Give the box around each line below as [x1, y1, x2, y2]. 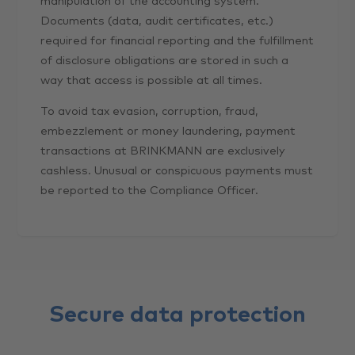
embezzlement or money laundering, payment [40, 126, 296, 138]
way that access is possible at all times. [40, 75, 263, 86]
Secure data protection [49, 303, 306, 326]
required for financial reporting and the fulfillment [40, 36, 315, 47]
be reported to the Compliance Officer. [40, 185, 259, 197]
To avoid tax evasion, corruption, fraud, [40, 106, 259, 118]
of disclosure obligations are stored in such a [40, 55, 289, 67]
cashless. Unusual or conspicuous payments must [40, 166, 314, 177]
